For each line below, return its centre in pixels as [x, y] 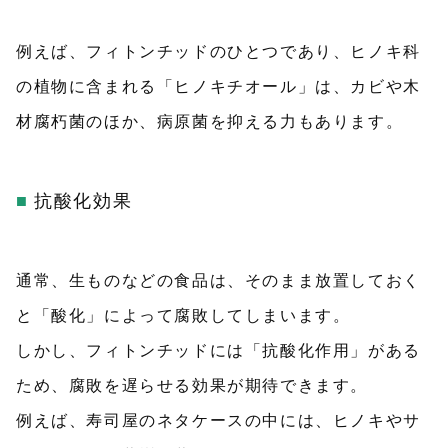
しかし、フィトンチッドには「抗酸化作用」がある [218, 350]
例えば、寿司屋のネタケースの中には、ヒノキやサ [218, 420]
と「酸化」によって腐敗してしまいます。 [183, 315]
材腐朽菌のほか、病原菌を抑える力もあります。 [210, 121]
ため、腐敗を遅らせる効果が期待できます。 [192, 385]
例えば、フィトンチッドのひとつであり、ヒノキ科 [218, 51]
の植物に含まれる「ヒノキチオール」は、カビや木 [218, 86]
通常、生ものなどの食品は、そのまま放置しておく [218, 280]
